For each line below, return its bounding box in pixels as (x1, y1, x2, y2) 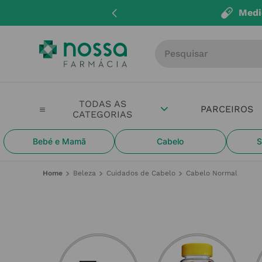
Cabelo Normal (186, 169, 238, 177)
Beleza (73, 169, 96, 177)
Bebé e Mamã (32, 136, 86, 146)
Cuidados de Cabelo (106, 169, 176, 177)
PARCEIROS (201, 104, 254, 115)
